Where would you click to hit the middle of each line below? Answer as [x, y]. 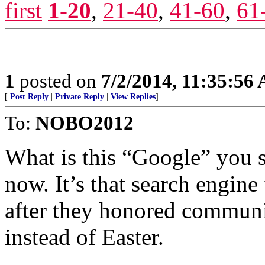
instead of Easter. [84, 237]
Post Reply [29, 97]
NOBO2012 [85, 123]
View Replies [133, 97]
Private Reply [80, 97]
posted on [58, 81]
